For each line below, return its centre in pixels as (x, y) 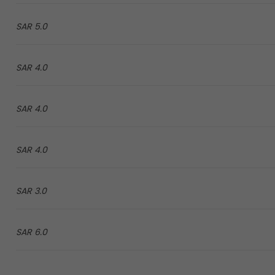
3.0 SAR (40, 191)
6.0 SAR (41, 232)
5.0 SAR (41, 26)
